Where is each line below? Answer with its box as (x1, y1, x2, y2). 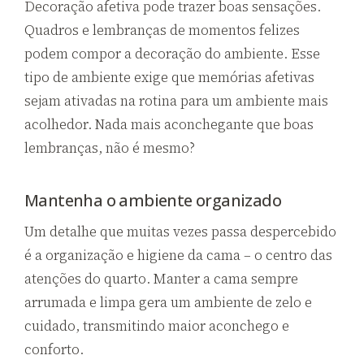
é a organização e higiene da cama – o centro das (24, 245, 332, 265)
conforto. (24, 339, 84, 359)
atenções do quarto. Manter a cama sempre (24, 268, 298, 288)
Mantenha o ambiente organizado (24, 188, 281, 211)
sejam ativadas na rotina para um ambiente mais (24, 90, 328, 110)
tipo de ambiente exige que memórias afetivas (24, 67, 314, 87)
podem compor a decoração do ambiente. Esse (24, 43, 320, 63)
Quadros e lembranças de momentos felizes (24, 19, 300, 40)
